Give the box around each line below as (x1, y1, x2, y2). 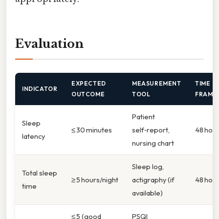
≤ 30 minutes (71, 125, 112, 134)
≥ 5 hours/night (71, 175, 118, 184)
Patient (132, 111, 155, 121)
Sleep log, (132, 161, 164, 171)
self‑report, (132, 125, 170, 134)
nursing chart (132, 138, 174, 148)
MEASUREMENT (132, 79, 181, 87)
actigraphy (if (132, 175, 175, 184)
